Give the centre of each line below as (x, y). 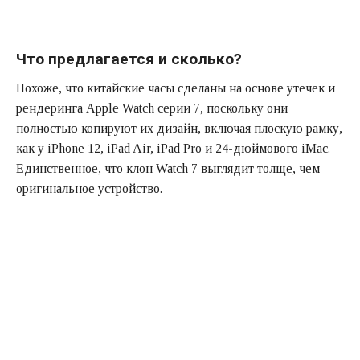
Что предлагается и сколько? (129, 59)
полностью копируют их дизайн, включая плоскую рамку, (179, 129)
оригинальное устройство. (89, 189)
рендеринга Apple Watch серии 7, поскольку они (152, 108)
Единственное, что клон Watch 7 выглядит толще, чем (168, 169)
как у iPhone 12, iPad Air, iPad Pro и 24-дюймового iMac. (173, 149)
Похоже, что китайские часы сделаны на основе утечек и (176, 88)
